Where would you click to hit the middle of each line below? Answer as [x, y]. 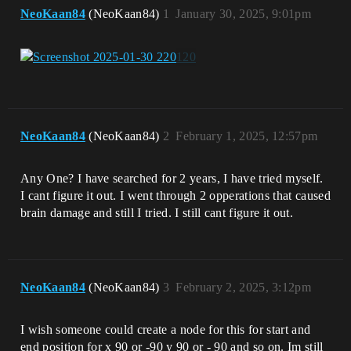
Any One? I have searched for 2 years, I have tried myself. [172, 179]
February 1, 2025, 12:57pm [247, 136]
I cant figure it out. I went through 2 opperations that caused [175, 196]
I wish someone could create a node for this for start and [166, 330]
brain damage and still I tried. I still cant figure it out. [157, 213]
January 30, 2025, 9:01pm [244, 14]
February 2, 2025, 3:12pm [244, 288]
